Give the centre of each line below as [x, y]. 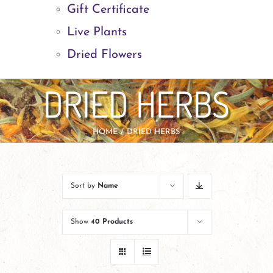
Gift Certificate [108, 9]
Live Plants [97, 32]
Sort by [84, 186]
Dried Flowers [105, 55]
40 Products [112, 222]
